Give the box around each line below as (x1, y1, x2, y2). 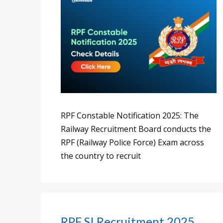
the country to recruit (61, 150, 141, 162)
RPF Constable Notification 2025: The (61, 110, 199, 121)
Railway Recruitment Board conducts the (61, 123, 211, 135)
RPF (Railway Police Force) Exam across (61, 137, 204, 148)
